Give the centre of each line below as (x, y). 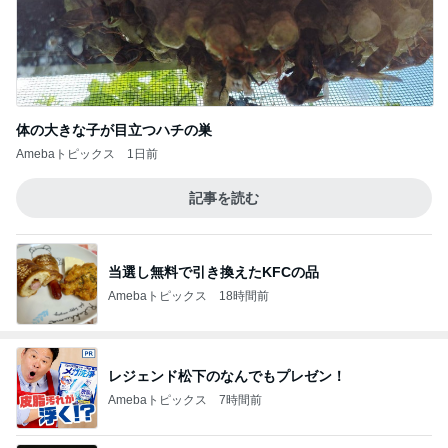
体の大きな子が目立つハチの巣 (114, 130)
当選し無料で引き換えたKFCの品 (213, 271)
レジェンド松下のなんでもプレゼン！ (227, 375)
